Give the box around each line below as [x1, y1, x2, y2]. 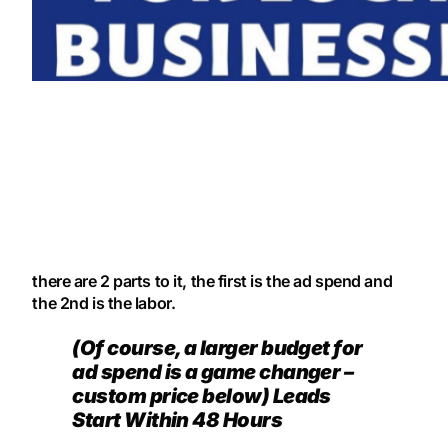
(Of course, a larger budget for [72, 335, 363, 360]
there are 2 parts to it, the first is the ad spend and [32, 271, 393, 292]
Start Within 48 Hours [72, 407, 283, 432]
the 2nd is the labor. [32, 293, 176, 314]
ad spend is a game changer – [72, 359, 354, 384]
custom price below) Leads [72, 383, 331, 408]
